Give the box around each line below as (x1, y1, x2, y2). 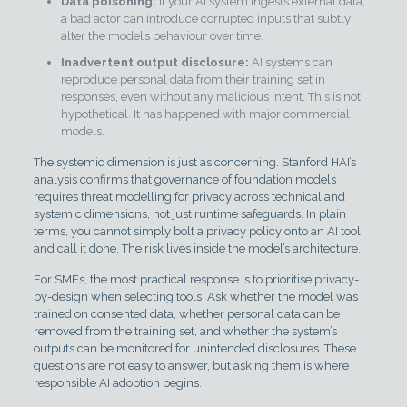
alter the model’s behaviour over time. (60, 29, 263, 43)
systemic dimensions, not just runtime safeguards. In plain (33, 207, 346, 221)
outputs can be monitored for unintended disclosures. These (33, 342, 356, 355)
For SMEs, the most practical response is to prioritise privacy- (33, 273, 359, 286)
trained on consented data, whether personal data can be (33, 307, 340, 321)
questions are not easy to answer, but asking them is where (33, 359, 349, 372)
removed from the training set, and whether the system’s (33, 324, 337, 338)
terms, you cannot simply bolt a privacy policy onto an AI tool (33, 224, 361, 238)
